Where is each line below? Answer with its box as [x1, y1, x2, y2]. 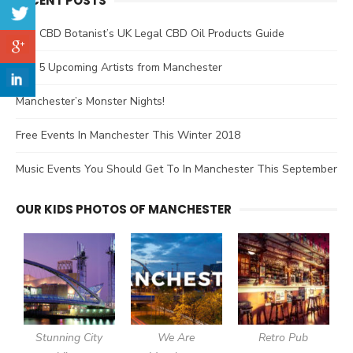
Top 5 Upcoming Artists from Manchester [16, 59, 222, 75]
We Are [158, 329, 195, 345]
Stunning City [35, 329, 103, 345]
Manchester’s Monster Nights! [16, 93, 165, 109]
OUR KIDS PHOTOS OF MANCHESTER [16, 200, 232, 217]
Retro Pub [258, 329, 309, 345]
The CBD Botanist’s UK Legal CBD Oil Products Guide [16, 25, 284, 41]
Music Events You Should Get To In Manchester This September [16, 161, 337, 176]
